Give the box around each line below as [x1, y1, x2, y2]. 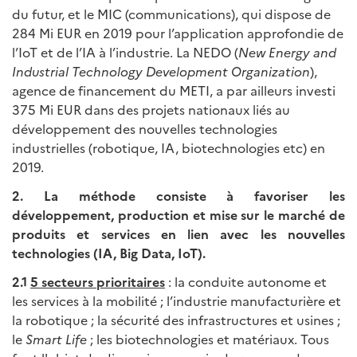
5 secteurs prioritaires [30, 273, 165, 291]
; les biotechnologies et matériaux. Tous [87, 330, 329, 348]
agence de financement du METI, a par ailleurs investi [12, 81, 335, 100]
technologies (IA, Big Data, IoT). [12, 244, 206, 262]
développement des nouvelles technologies [12, 120, 277, 138]
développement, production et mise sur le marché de [12, 206, 345, 224]
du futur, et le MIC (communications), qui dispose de [12, 5, 331, 23]
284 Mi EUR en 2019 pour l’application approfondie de [12, 24, 343, 42]
